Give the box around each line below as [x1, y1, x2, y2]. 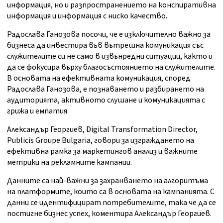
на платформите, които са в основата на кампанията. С [7, 186, 215, 198]
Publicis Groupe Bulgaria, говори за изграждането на [7, 135, 194, 146]
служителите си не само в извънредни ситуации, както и [7, 51, 213, 62]
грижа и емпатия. [7, 106, 69, 117]
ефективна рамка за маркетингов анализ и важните [7, 146, 198, 157]
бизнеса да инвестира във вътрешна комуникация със [7, 40, 204, 51]
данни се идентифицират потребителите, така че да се [7, 197, 216, 209]
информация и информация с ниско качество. [7, 10, 167, 22]
